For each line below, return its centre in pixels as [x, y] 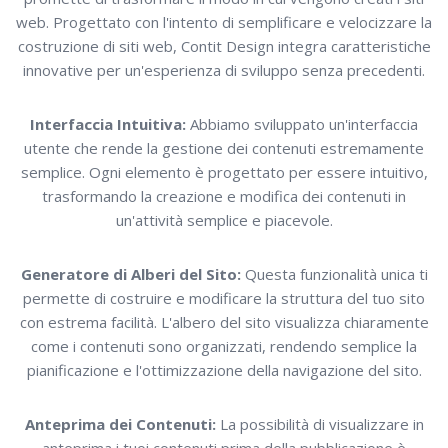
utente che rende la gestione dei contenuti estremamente [224, 148]
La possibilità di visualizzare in [319, 424]
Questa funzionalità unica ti [334, 274]
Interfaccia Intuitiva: [108, 124]
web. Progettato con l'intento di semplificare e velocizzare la [224, 22]
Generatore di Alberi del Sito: [130, 274]
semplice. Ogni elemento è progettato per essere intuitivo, [224, 172]
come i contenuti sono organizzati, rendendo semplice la [224, 346]
